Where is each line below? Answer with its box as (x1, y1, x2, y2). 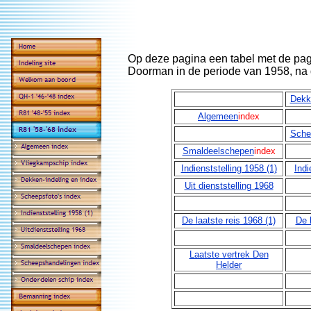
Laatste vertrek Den (189, 249, 269, 260)
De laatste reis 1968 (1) (182, 215, 276, 226)
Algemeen (198, 111, 238, 121)
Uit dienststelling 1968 (184, 180, 274, 191)
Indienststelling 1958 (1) (180, 163, 277, 174)
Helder (216, 260, 242, 270)
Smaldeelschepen (182, 146, 254, 156)
